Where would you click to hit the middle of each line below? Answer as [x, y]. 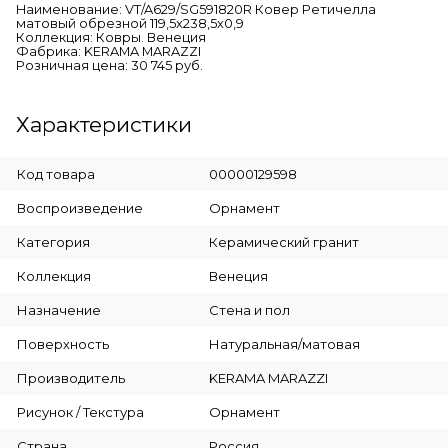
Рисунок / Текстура [80, 411]
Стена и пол [249, 309]
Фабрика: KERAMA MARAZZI [108, 51]
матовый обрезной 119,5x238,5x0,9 [130, 23]
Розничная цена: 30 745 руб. [109, 65]
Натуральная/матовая [284, 343]
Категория [53, 241]
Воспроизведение [80, 207]
